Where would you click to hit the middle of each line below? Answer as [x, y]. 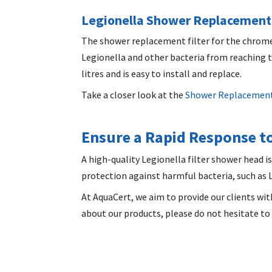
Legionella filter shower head [203, 159]
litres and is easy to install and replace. [163, 73]
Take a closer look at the [133, 94]
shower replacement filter [154, 40]
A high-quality [112, 159]
